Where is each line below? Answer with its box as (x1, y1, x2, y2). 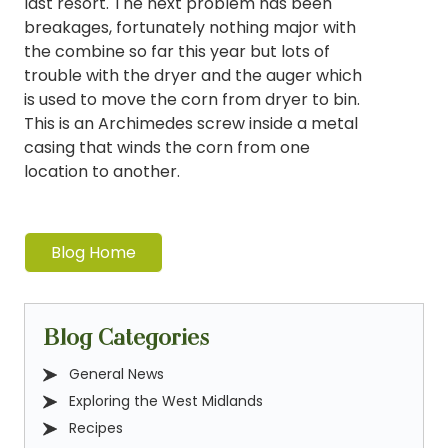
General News (69, 363, 164, 384)
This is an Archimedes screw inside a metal (24, 111, 358, 135)
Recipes (69, 417, 123, 438)
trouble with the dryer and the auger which (24, 63, 362, 87)
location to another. (24, 159, 180, 183)
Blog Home (51, 240, 136, 264)
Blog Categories (43, 318, 209, 355)
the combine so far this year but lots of (24, 39, 330, 63)
